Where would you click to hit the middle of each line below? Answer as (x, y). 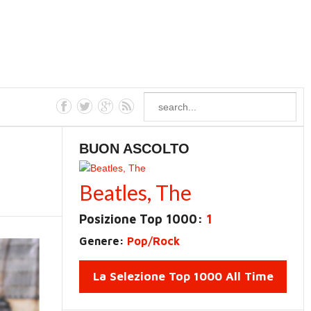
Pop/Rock (154, 241)
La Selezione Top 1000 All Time (183, 276)
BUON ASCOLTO (135, 149)
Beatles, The (136, 192)
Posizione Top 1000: (143, 219)
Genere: (103, 241)
